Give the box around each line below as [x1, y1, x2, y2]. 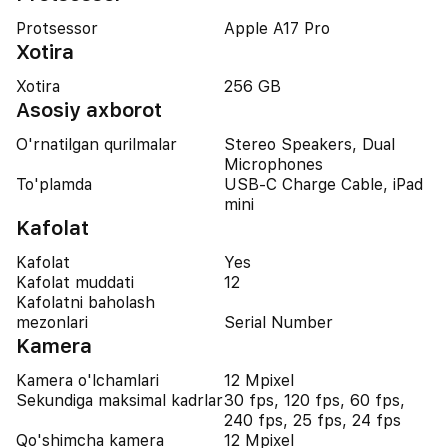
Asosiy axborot [16, 98, 162, 122]
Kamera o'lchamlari [16, 371, 159, 390]
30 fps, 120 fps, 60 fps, [224, 391, 405, 410]
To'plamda [16, 175, 92, 194]
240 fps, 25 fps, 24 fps [224, 411, 401, 430]
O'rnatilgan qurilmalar [16, 135, 177, 154]
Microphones [224, 155, 323, 174]
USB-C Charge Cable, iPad [224, 175, 423, 194]
